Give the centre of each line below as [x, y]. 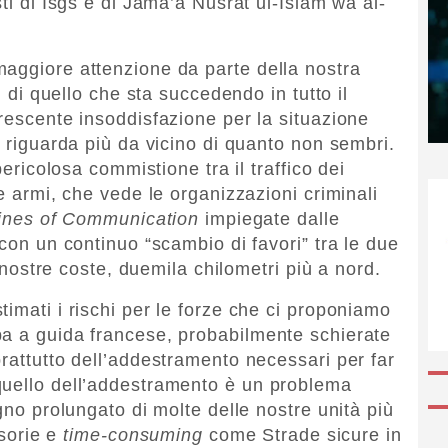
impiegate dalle [269, 218]
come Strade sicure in [302, 434]
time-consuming [133, 434]
